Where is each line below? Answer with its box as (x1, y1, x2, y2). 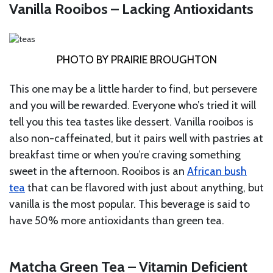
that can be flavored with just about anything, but (25, 181, 264, 195)
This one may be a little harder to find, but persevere (9, 82, 257, 96)
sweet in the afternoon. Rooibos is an (9, 165, 187, 179)
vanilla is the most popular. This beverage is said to (9, 197, 250, 211)
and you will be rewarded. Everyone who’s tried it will (9, 99, 256, 113)
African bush (187, 165, 247, 179)
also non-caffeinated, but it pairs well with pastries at (9, 132, 263, 146)
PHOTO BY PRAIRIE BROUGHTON (56, 53, 217, 67)
